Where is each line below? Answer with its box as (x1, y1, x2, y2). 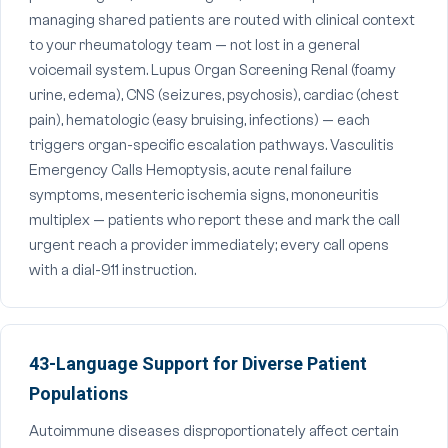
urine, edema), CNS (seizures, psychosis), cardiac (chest (29, 87, 399, 104)
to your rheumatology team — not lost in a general (29, 37, 360, 54)
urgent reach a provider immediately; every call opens (29, 237, 389, 254)
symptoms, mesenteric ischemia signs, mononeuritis (29, 187, 379, 204)
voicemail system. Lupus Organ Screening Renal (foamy (29, 62, 396, 79)
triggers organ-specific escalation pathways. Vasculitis (29, 137, 394, 154)
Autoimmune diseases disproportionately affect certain (29, 423, 399, 440)
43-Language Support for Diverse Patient (29, 353, 367, 374)
